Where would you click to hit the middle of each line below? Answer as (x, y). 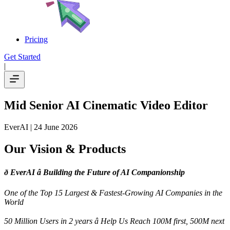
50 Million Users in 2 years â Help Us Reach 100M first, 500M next (114, 221)
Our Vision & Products (65, 149)
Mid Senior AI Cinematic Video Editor (106, 105)
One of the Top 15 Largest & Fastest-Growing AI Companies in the (113, 193)
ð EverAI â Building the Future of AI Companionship (94, 172)
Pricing (36, 39)
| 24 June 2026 (53, 127)
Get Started (22, 57)
